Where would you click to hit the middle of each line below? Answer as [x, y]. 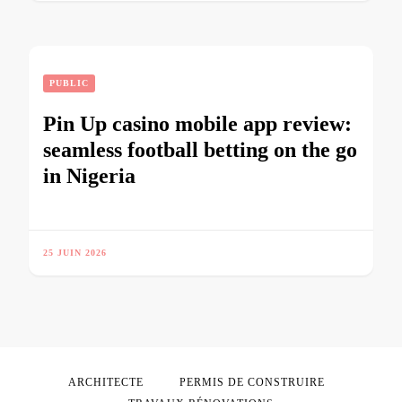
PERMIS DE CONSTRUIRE [252, 382]
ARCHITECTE [106, 382]
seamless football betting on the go [200, 149]
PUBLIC [69, 83]
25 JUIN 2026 [75, 252]
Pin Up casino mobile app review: [197, 123]
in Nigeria [89, 175]
